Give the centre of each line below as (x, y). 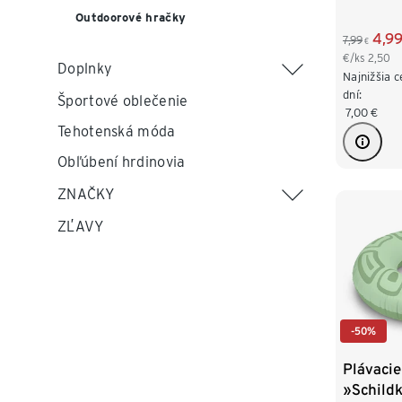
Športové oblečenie (123, 101)
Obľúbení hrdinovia (122, 162)
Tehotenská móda (117, 131)
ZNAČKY (86, 194)
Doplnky (85, 69)
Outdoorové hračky (131, 17)
